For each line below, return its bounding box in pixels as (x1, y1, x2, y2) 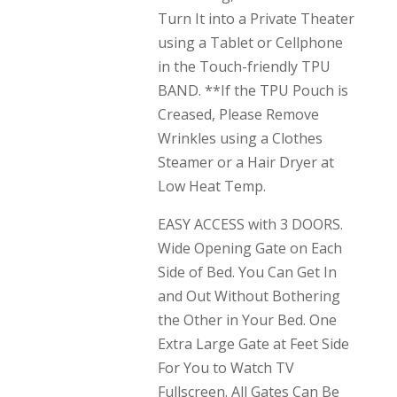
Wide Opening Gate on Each (157, 238, 342, 258)
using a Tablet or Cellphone (157, 33, 343, 52)
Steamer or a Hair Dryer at (157, 152, 334, 172)
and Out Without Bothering (157, 286, 340, 306)
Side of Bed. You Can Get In (157, 262, 337, 282)
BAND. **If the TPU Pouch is (157, 81, 348, 100)
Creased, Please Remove (157, 105, 319, 124)
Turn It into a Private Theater (157, 9, 354, 28)
